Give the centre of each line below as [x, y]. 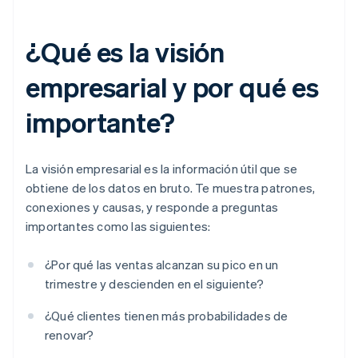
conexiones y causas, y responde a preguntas [152, 207]
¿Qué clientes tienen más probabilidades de [167, 316]
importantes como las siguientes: [118, 227]
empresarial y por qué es [172, 87]
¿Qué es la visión [125, 52]
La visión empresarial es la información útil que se [162, 169]
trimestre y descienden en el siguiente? [154, 284]
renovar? [70, 335]
